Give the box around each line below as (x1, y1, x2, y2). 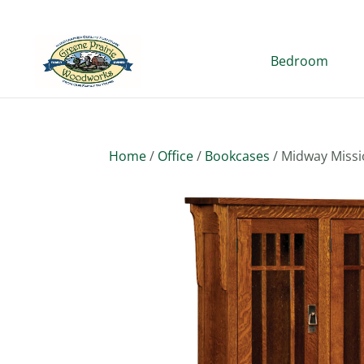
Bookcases (205, 147, 271, 165)
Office (158, 147, 194, 165)
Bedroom (271, 52, 328, 70)
